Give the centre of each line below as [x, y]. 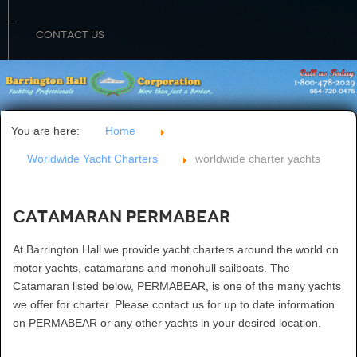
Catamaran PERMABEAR [122, 217]
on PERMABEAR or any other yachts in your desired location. [167, 323]
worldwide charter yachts [258, 159]
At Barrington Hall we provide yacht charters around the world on [176, 250]
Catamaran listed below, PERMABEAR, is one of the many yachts [177, 286]
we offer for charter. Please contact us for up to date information [174, 305]
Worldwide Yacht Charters [92, 159]
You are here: [49, 131]
